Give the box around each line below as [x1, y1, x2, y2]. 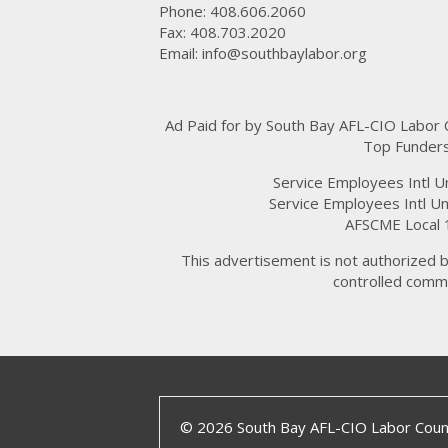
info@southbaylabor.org [202, 43, 367, 63]
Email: [159, 43, 202, 63]
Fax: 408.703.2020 [159, 22, 286, 42]
